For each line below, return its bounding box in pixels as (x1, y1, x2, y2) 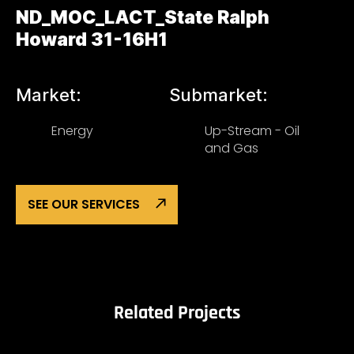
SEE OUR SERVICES (28, 195, 140, 213)
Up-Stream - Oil (205, 122, 299, 140)
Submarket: (169, 85, 268, 105)
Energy (51, 122, 93, 140)
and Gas (205, 139, 258, 157)
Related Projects (113, 301, 241, 325)
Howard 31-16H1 (16, 28, 168, 51)
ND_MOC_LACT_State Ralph (16, 6, 269, 28)
